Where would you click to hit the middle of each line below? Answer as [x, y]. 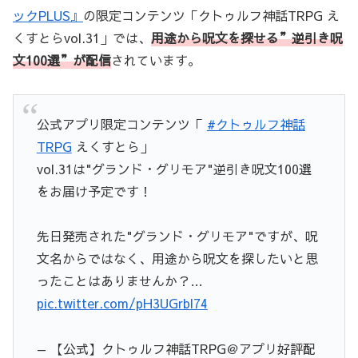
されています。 [156, 60]
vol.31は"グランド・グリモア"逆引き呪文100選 [174, 169]
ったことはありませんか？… [119, 281]
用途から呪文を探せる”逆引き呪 [247, 38]
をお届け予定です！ [94, 191]
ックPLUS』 [48, 16]
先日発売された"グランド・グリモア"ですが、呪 [177, 236]
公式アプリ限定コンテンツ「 [121, 124]
